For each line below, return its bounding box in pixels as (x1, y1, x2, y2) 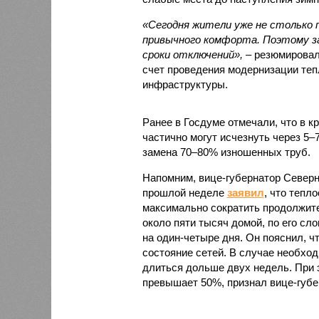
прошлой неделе (142, 186, 227, 199)
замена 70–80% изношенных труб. (142, 145, 310, 158)
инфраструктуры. (142, 78, 228, 90)
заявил (226, 186, 264, 199)
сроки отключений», (142, 48, 246, 61)
